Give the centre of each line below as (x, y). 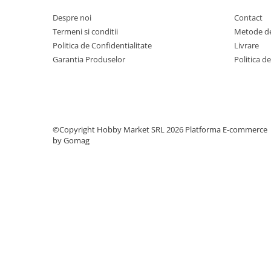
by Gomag (71, 141)
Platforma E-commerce (226, 130)
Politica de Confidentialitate (102, 46)
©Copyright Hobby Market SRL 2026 (119, 130)
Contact (248, 18)
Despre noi (72, 18)
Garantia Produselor (89, 60)
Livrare (247, 46)
